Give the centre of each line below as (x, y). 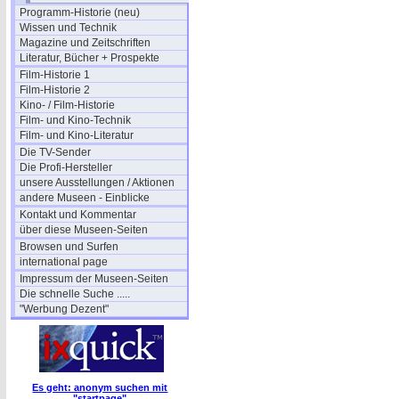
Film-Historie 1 (55, 75)
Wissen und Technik (68, 28)
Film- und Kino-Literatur (77, 135)
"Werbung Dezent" (64, 309)
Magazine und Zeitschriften (85, 43)
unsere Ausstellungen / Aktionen (97, 183)
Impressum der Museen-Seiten (94, 279)
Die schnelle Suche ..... (75, 294)
